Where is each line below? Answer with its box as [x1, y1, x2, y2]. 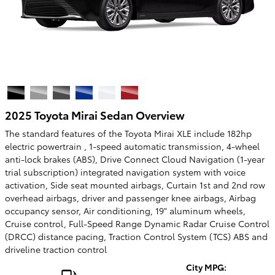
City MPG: [186, 261, 227, 273]
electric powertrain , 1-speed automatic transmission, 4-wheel [5, 140, 260, 152]
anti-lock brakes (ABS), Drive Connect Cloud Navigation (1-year [5, 153, 265, 165]
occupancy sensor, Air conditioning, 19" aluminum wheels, [5, 204, 246, 217]
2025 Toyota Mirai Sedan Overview [5, 106, 185, 122]
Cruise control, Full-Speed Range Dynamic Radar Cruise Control [5, 217, 269, 230]
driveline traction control [5, 243, 107, 255]
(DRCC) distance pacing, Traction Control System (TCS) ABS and [5, 230, 268, 242]
